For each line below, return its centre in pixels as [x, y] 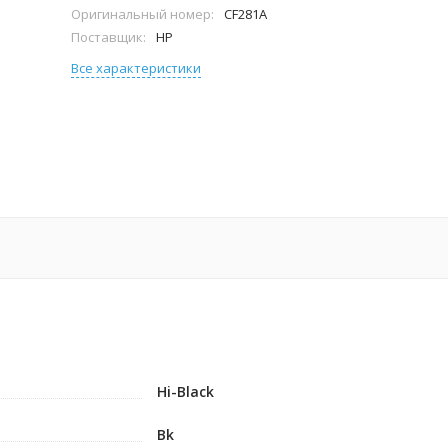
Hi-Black [185, 391]
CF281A [246, 14]
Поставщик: [109, 37]
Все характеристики [136, 68]
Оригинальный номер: [143, 14]
